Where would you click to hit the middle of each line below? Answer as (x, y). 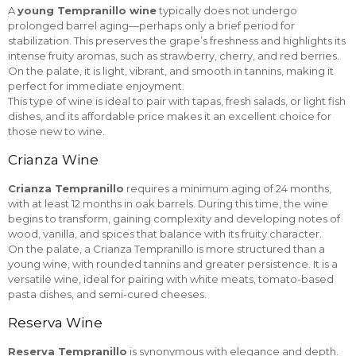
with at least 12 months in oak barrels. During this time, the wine (168, 203)
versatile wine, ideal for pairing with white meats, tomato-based (171, 279)
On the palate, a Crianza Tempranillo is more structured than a (166, 249)
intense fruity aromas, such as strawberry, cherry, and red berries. (174, 56)
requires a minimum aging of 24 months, (228, 188)
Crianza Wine (53, 160)
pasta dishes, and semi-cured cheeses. (107, 294)
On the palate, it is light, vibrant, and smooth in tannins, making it (171, 71)
